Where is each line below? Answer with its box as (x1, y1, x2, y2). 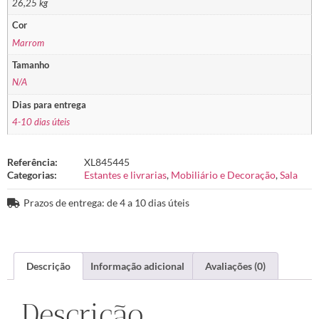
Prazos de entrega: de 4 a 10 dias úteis (23, 197, 189, 209)
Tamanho (12, 60, 50, 71)
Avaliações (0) (204, 259, 266, 272)
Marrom (12, 37, 45, 48)
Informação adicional (90, 259, 185, 272)
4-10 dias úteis (12, 117, 70, 128)
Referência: (7, 156, 58, 169)
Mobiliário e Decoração (171, 169, 276, 182)
